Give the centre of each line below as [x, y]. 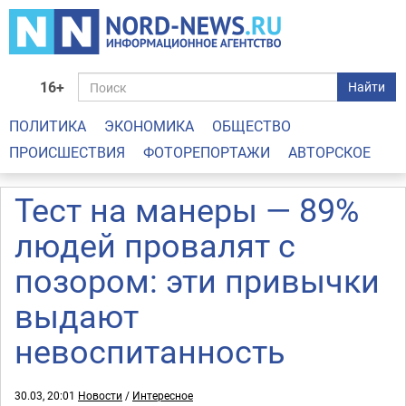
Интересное [163, 395]
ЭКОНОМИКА [149, 126]
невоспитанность [150, 351]
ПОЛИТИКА [48, 126]
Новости [100, 395]
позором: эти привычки [197, 280]
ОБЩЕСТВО [251, 126]
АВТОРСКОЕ [329, 152]
